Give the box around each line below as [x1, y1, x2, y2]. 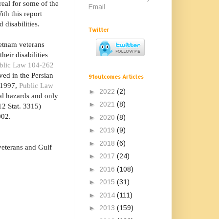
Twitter [88, 26, 109, 33]
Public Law [19, 81, 53, 90]
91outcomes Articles [88, 73, 144, 80]
